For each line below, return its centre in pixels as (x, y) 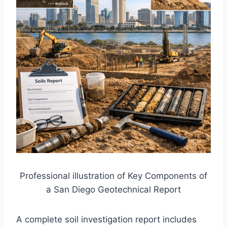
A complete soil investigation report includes (106, 220)
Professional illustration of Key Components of (113, 176)
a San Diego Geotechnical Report (113, 190)
